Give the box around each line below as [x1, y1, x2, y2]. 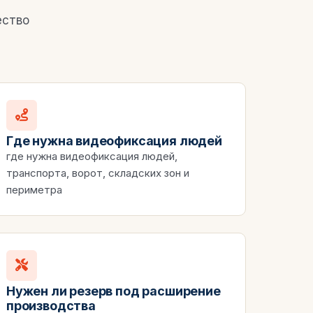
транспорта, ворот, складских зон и [6, 166, 189, 180]
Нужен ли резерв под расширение [6, 283, 221, 298]
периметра [6, 182, 62, 196]
